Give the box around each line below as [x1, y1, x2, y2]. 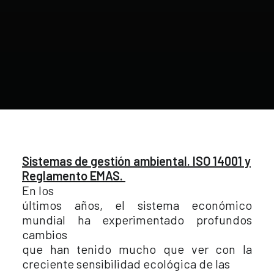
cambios [22, 227, 67, 242]
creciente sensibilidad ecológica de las [22, 256, 230, 271]
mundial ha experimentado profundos [22, 212, 252, 227]
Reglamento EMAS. [22, 168, 125, 183]
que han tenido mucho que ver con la [22, 242, 252, 256]
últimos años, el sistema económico [22, 198, 252, 212]
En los [22, 183, 54, 198]
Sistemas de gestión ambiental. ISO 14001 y [22, 154, 251, 168]
